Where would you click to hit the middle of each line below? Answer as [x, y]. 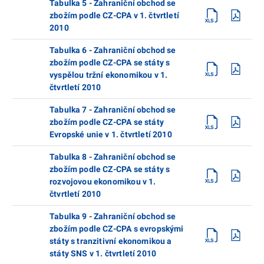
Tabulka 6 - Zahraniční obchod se [113, 50]
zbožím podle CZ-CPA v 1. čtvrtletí [114, 15]
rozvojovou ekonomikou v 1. [103, 181]
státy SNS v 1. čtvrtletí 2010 [103, 253]
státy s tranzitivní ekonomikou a [111, 241]
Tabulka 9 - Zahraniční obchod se [113, 216]
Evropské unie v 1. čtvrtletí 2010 [111, 134]
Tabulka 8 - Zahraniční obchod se [113, 156]
